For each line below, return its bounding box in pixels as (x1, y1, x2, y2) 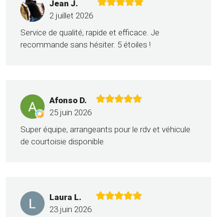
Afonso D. (49, 95, 87, 106)
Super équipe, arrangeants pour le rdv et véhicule (20, 124, 190, 135)
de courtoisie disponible (20, 137, 104, 147)
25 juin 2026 (49, 108, 92, 118)
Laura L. (49, 192, 81, 202)
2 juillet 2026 (49, 11, 93, 21)
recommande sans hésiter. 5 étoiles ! (20, 40, 151, 50)
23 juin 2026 (49, 204, 92, 215)
